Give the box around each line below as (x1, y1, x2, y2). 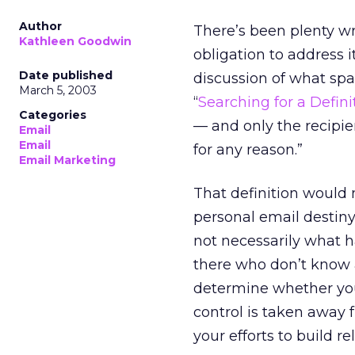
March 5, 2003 (19, 83, 97, 97)
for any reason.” (193, 141, 303, 158)
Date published (19, 68, 113, 82)
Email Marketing (19, 153, 116, 167)
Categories (19, 108, 86, 122)
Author (19, 19, 62, 33)
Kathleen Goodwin (19, 34, 132, 48)
